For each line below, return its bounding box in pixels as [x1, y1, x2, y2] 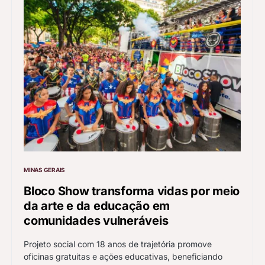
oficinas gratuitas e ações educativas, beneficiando [24, 251, 222, 262]
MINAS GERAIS [24, 166, 65, 174]
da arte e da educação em [24, 199, 170, 214]
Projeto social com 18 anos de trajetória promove [24, 239, 212, 250]
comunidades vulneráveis [24, 214, 169, 228]
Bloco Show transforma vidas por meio [24, 184, 240, 199]
